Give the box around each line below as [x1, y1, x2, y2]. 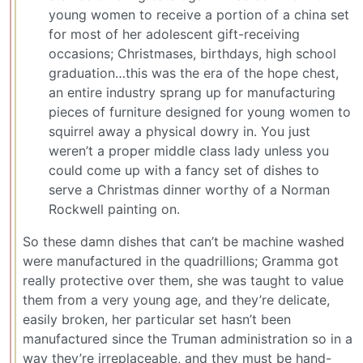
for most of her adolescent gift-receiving [49, 25, 300, 42]
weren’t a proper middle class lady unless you [49, 142, 329, 159]
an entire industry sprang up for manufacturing [49, 83, 335, 100]
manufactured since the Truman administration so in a [23, 330, 352, 347]
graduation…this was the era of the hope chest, [49, 64, 339, 81]
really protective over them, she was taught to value [23, 271, 344, 288]
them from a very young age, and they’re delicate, [23, 291, 330, 308]
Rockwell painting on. [49, 200, 180, 217]
